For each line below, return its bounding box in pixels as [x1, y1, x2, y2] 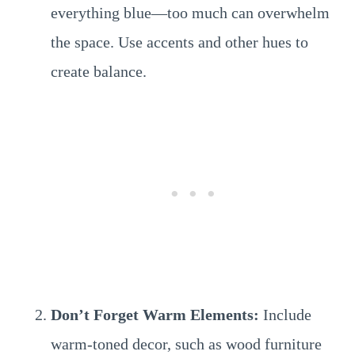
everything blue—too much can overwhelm [51, 4, 330, 21]
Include [259, 306, 311, 323]
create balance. [51, 63, 147, 80]
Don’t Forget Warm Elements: [51, 306, 259, 323]
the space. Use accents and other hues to [51, 33, 308, 51]
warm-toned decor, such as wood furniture [51, 335, 322, 353]
